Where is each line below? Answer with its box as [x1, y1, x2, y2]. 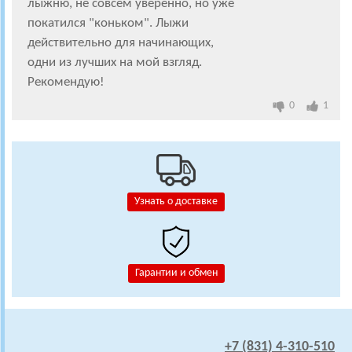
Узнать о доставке [134, 196, 218, 207]
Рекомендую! [27, 75, 104, 89]
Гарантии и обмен [134, 267, 218, 279]
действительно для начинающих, [27, 36, 214, 49]
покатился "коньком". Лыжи [27, 16, 189, 30]
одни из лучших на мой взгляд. [27, 56, 202, 69]
